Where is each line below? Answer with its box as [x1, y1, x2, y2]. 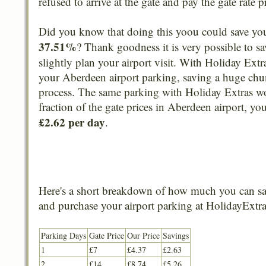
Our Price [127, 230, 160, 241]
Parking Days [41, 230, 86, 241]
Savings [163, 230, 189, 241]
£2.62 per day [39, 114, 105, 130]
